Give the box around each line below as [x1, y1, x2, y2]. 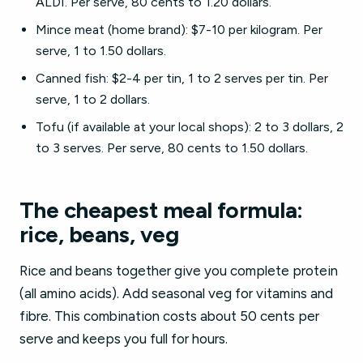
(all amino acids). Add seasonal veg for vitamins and [19, 285, 333, 301]
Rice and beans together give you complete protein [19, 263, 338, 279]
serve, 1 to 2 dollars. [36, 92, 150, 107]
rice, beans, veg [19, 220, 179, 248]
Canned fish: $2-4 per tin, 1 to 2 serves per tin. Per [36, 70, 328, 86]
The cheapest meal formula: [19, 196, 303, 224]
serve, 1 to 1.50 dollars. [36, 43, 166, 58]
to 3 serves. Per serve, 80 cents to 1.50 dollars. [36, 140, 308, 156]
